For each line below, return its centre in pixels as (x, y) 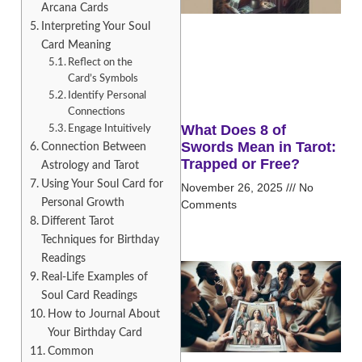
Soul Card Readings (89, 295)
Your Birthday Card (95, 332)
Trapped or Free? (240, 164)
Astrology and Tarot (90, 165)
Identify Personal (107, 95)
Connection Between (93, 146)
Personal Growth (82, 202)
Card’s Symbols (103, 78)
